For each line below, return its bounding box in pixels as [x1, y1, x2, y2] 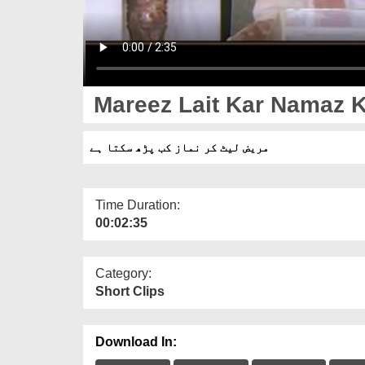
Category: [95, 266, 152, 280]
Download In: [95, 334, 177, 349]
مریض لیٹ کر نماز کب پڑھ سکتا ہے [90, 140, 269, 154]
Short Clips [95, 284, 165, 298]
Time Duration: [95, 197, 180, 212]
